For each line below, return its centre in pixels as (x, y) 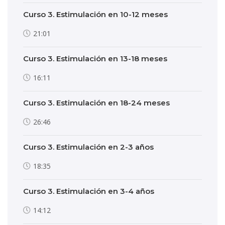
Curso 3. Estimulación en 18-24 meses (96, 103)
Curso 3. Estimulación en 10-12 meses (95, 14)
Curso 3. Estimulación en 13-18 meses (95, 59)
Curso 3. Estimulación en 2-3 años (88, 147)
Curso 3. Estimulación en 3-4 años (89, 191)
